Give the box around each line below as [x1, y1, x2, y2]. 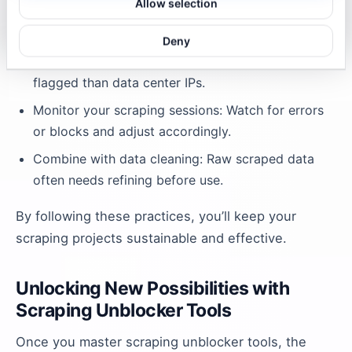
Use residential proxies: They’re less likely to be [33, 53, 317, 69]
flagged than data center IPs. [33, 75, 205, 90]
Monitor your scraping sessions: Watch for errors [33, 102, 324, 118]
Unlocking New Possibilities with [16, 277, 289, 299]
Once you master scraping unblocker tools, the [16, 334, 306, 350]
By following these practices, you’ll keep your [16, 208, 296, 224]
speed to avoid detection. [33, 26, 186, 42]
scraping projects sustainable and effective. [16, 230, 287, 246]
